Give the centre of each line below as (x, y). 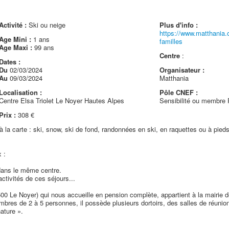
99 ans (43, 47)
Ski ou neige (46, 25)
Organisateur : (182, 70)
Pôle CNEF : (179, 92)
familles (171, 41)
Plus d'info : (179, 25)
